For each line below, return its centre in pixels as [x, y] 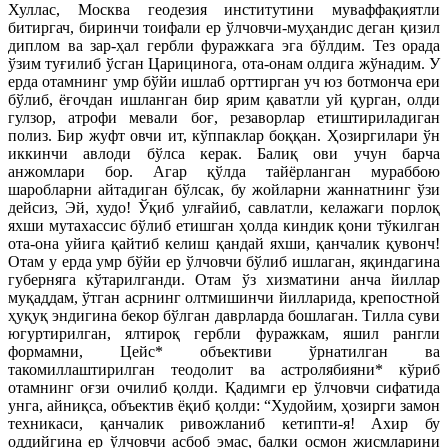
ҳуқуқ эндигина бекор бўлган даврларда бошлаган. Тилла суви [224, 316]
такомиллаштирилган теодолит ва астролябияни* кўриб [224, 370]
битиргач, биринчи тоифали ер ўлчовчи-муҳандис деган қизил [224, 28]
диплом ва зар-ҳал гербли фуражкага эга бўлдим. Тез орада [224, 46]
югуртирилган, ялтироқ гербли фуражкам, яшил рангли [224, 334]
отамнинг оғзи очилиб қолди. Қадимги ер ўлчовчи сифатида [224, 388]
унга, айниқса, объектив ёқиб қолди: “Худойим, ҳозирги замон [224, 406]
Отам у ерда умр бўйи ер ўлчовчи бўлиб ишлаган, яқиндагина [224, 262]
